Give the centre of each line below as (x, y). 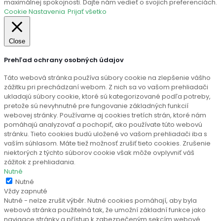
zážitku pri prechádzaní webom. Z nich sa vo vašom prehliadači (106, 87)
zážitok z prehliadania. (40, 162)
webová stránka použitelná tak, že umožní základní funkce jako (105, 210)
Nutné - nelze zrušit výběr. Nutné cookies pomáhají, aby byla (100, 201)
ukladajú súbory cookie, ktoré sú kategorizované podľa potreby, (107, 96)
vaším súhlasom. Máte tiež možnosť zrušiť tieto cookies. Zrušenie (107, 143)
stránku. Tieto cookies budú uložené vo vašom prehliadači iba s (106, 134)
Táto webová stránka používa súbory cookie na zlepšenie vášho (107, 78)
